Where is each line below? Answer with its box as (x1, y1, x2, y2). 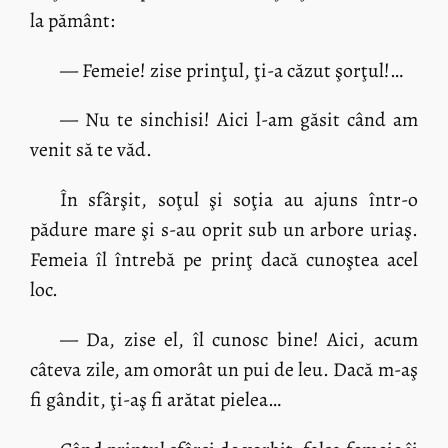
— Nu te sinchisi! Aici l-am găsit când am (59, 106, 418, 134)
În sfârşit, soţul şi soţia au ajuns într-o (59, 186, 418, 214)
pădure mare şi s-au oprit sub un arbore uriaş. (30, 216, 418, 244)
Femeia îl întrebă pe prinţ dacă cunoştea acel (30, 246, 418, 274)
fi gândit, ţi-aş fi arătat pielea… (30, 385, 282, 413)
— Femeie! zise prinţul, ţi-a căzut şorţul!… (59, 56, 403, 84)
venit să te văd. (30, 136, 153, 164)
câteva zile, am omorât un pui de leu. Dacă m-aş (30, 355, 418, 383)
